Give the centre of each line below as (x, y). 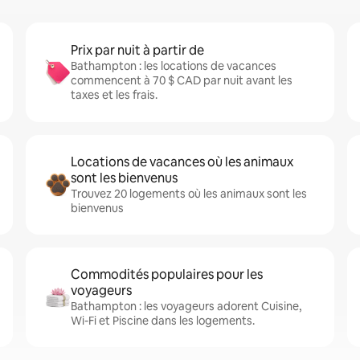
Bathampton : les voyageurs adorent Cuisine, (186, 306)
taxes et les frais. (114, 95)
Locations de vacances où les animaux (182, 162)
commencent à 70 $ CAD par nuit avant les (182, 80)
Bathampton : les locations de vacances (174, 66)
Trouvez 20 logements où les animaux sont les (189, 194)
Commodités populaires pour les (167, 274)
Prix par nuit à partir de (137, 50)
